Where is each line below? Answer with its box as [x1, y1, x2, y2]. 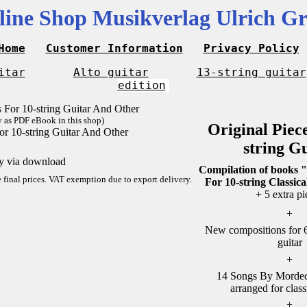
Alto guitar [73, 66, 149, 79]
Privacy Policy [203, 42, 299, 55]
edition [117, 79, 166, 92]
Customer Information [45, 42, 183, 55]
